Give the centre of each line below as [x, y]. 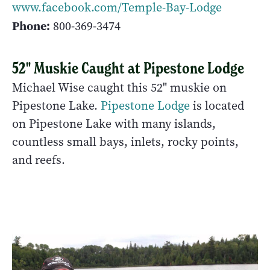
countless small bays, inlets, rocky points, [125, 142]
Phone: [31, 26]
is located [217, 105]
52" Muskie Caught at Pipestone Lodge [128, 68]
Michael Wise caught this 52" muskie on [119, 87]
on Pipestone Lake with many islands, [114, 124]
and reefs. [39, 160]
